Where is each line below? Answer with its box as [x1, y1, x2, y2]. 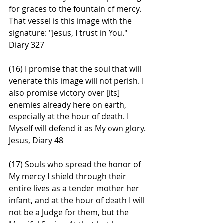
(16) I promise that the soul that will [9, 63, 143, 74]
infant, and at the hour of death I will [9, 194, 147, 206]
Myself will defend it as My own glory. [9, 122, 148, 134]
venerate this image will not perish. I [9, 75, 146, 86]
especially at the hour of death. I [9, 111, 131, 122]
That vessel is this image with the [9, 15, 134, 26]
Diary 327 [9, 39, 44, 50]
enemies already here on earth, [9, 99, 128, 110]
